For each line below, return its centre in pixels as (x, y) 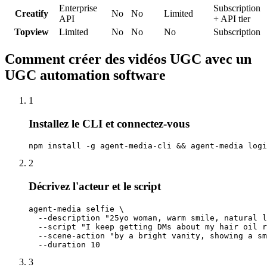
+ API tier (232, 19)
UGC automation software (85, 75)
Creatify (32, 14)
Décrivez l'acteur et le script (95, 187)
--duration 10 (64, 244)
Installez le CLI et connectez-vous (109, 123)
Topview (32, 32)
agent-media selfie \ (76, 209)
